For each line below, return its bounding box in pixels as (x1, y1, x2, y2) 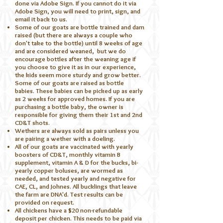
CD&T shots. (15, 118, 51, 126)
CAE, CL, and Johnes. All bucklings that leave (15, 182, 137, 190)
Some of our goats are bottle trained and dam (15, 22, 144, 31)
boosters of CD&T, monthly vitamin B (15, 150, 120, 158)
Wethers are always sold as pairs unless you (15, 126, 139, 134)
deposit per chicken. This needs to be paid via (15, 214, 142, 222)
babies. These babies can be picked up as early (15, 86, 143, 95)
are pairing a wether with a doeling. (15, 134, 116, 142)
